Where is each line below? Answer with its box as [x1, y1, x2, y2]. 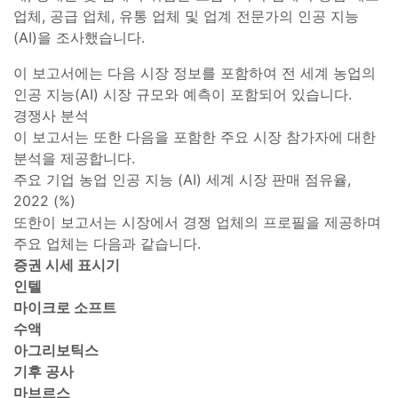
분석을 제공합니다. [13, 148, 135, 167]
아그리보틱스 [13, 340, 99, 359]
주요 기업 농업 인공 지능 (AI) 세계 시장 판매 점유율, [13, 170, 351, 188]
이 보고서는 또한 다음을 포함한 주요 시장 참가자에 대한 [13, 127, 376, 146]
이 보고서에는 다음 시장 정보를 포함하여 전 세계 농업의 [13, 63, 376, 82]
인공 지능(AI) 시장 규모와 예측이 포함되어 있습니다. [13, 84, 352, 103]
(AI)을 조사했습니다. [13, 28, 145, 46]
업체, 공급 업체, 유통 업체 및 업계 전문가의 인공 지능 [13, 6, 359, 25]
